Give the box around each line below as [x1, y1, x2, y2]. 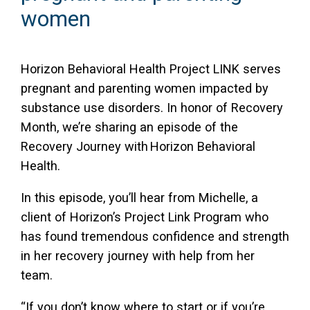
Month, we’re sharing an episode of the [21, 120, 238, 135]
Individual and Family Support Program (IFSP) [21, 42, 266, 57]
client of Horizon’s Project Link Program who [21, 210, 268, 225]
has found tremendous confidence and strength [21, 229, 289, 244]
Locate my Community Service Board [21, 69, 224, 84]
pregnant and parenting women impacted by [21, 81, 268, 96]
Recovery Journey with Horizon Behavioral [21, 139, 255, 154]
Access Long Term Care [21, 16, 153, 31]
